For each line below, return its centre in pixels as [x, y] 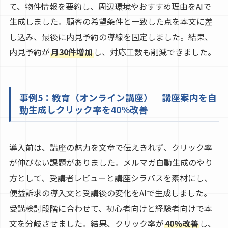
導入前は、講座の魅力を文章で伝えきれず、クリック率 [110, 147]
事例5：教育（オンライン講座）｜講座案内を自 [118, 98]
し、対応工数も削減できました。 [154, 52]
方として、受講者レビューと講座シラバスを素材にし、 [110, 178]
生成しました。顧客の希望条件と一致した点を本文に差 [111, 22]
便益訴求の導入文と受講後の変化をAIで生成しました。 [110, 193]
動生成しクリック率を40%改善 [83, 110]
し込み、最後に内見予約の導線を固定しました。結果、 [111, 37]
